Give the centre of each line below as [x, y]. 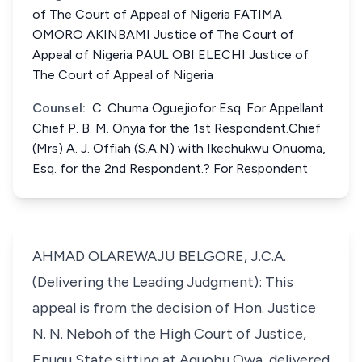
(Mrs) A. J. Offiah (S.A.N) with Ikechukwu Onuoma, [179, 148]
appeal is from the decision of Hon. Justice [174, 308]
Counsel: [59, 108]
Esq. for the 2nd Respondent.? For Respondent [170, 168]
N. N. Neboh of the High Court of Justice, [169, 334]
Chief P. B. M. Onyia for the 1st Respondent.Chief [177, 128]
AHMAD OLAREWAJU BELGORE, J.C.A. [159, 256]
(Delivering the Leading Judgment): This [163, 282]
